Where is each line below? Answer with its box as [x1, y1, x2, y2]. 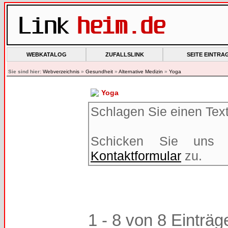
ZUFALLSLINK [105, 51, 144, 58]
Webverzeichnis [43, 69, 79, 74]
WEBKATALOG [26, 51, 67, 58]
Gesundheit [85, 69, 113, 74]
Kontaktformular [91, 149, 181, 163]
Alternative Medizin [119, 69, 163, 74]
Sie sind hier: [8, 69, 41, 74]
